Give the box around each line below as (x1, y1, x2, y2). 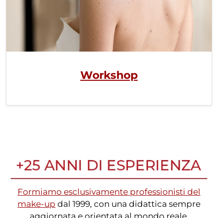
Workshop (80, 68, 138, 82)
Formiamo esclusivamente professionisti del (18, 186, 200, 197)
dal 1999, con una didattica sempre (55, 199, 200, 209)
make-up (18, 199, 55, 209)
